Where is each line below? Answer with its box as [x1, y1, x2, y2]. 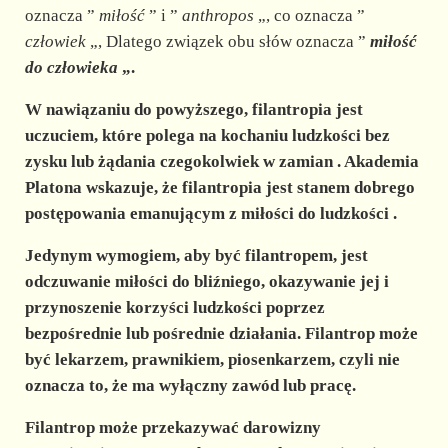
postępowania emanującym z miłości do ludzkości [24, 203, 389, 223]
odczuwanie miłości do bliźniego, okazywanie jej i [24, 271, 389, 291]
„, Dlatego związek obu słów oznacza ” [85, 31, 370, 51]
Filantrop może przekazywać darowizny [24, 417, 321, 437]
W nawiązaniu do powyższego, [24, 99, 252, 119]
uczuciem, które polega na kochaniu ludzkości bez [24, 125, 390, 145]
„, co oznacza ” [253, 5, 365, 25]
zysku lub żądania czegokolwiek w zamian [24, 151, 333, 171]
